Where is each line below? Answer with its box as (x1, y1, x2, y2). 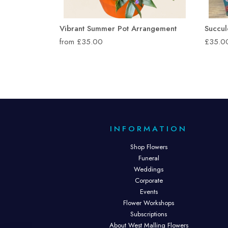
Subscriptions (130, 209, 167, 219)
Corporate (134, 176, 163, 186)
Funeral (138, 153, 159, 163)
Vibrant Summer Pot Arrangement (60, 23, 177, 34)
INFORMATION (110, 123, 187, 134)
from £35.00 (60, 36, 103, 47)
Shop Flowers (130, 142, 167, 152)
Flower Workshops (123, 198, 174, 208)
